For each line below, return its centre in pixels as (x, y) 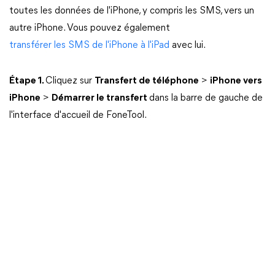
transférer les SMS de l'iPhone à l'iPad (89, 45)
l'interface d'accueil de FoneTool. (78, 115)
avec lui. (188, 45)
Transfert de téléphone (147, 81)
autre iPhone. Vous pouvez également (90, 28)
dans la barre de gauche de (206, 98)
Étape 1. (27, 81)
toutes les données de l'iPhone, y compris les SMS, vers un (132, 11)
